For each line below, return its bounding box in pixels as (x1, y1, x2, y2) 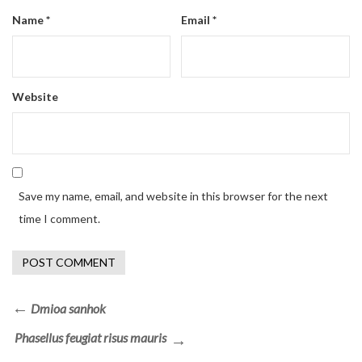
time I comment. (19, 212, 100, 226)
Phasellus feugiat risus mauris (15, 330, 166, 346)
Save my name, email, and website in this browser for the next (19, 189, 328, 204)
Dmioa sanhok (31, 301, 106, 317)
